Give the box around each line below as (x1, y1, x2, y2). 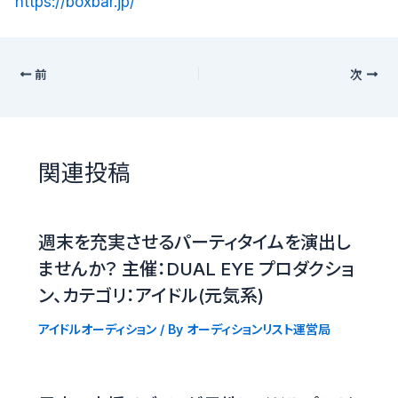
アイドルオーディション (37, 321, 156, 337)
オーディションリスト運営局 (186, 321, 330, 337)
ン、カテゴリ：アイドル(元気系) (37, 284, 264, 306)
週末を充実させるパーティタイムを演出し (37, 231, 351, 253)
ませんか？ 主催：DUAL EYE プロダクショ (37, 258, 354, 280)
